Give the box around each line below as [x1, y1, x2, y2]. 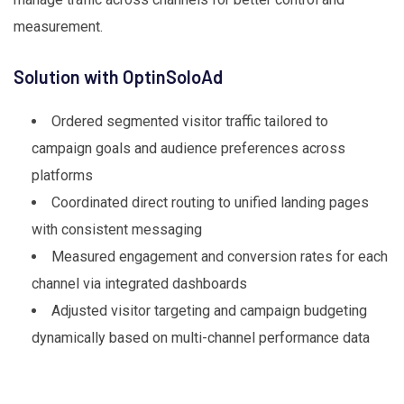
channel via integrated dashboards [32, 275, 247, 293]
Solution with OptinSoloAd [14, 66, 223, 88]
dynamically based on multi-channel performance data [32, 329, 370, 347]
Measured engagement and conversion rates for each [51, 248, 388, 266]
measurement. [14, 18, 103, 36]
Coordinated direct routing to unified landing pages [51, 194, 369, 212]
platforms [32, 167, 93, 185]
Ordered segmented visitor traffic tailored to [51, 113, 328, 131]
